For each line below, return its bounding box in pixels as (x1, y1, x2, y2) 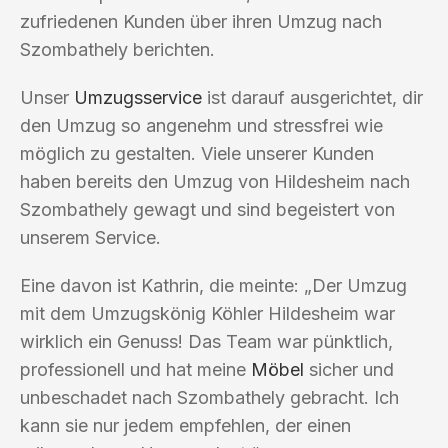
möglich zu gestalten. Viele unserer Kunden (20, 142, 374, 164)
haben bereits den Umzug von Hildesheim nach (20, 170, 410, 192)
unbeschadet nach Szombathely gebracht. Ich (20, 386, 399, 408)
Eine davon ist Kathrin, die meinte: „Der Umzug (20, 274, 407, 296)
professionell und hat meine (20, 358, 251, 380)
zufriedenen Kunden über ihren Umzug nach (20, 10, 382, 32)
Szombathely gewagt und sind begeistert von (20, 198, 395, 220)
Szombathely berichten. (20, 38, 215, 60)
